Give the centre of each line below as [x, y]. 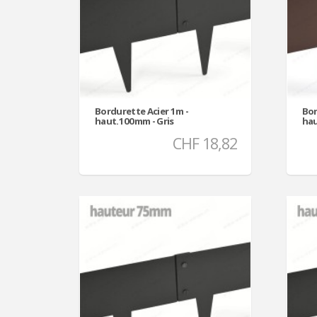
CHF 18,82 [205, 143]
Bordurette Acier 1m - [142, 111]
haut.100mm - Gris [134, 121]
